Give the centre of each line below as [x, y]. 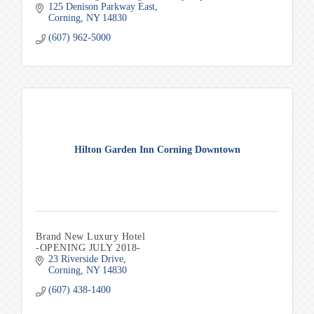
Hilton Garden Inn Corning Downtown [157, 150]
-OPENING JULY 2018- [88, 248]
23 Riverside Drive [86, 259]
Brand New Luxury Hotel [90, 237]
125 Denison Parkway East [101, 7]
